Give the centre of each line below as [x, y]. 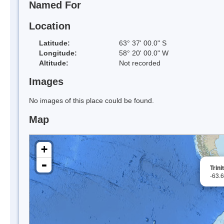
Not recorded [140, 63]
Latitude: [54, 43]
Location [50, 26]
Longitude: [58, 53]
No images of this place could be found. [91, 101]
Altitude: [54, 63]
